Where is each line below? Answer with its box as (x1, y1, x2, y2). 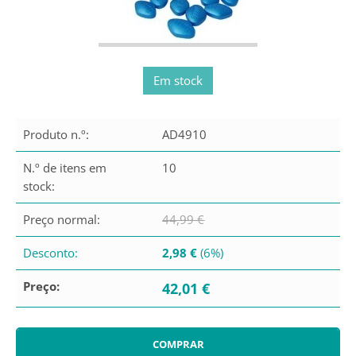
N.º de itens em (23, 160, 106, 176)
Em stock (153, 72, 203, 88)
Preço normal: (23, 211, 100, 227)
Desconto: (23, 245, 78, 261)
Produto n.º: (23, 126, 89, 142)
